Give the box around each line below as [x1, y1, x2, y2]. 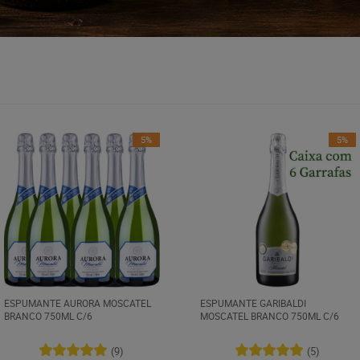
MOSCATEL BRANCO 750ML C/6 [199, 309, 339, 323]
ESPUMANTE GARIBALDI [199, 297, 306, 310]
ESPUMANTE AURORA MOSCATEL [3, 297, 151, 310]
